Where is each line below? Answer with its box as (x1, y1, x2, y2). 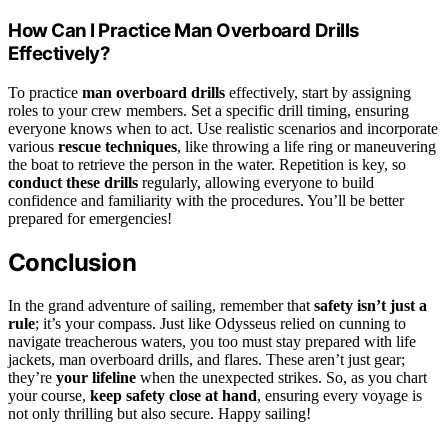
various (8, 137, 58, 155)
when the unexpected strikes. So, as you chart (136, 368, 427, 386)
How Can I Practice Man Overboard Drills (8, 19, 360, 43)
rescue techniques (58, 137, 177, 155)
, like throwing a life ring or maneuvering (177, 137, 436, 155)
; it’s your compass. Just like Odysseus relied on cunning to (35, 314, 406, 332)
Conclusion (8, 247, 136, 277)
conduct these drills (8, 173, 138, 191)
